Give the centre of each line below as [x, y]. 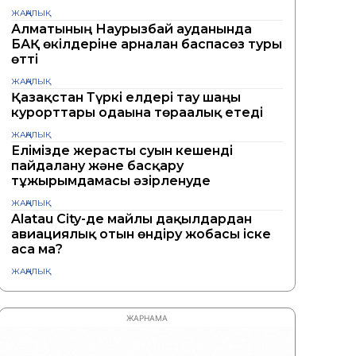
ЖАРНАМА [147, 317]
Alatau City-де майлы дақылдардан [132, 219]
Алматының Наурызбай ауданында [132, 29]
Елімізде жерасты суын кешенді [122, 150]
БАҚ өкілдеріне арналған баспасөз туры [147, 44]
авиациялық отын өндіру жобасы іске [141, 234]
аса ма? [37, 249]
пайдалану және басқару [98, 165]
